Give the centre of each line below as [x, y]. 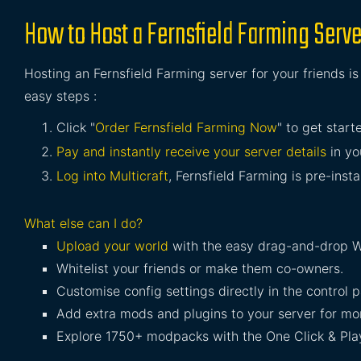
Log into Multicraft [112, 176]
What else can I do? [83, 223]
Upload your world [112, 246]
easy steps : [60, 96]
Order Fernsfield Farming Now [186, 127]
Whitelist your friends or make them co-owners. [200, 268]
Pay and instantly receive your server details [191, 151]
